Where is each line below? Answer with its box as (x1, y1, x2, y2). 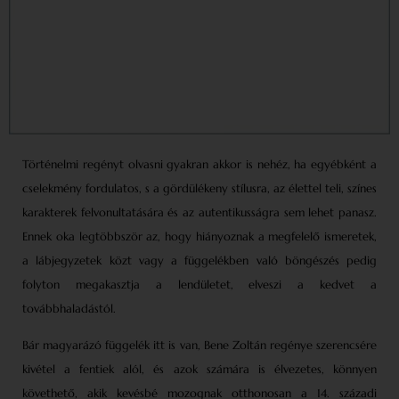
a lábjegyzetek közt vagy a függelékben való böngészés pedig (22, 253, 377, 269)
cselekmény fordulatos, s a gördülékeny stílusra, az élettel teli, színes (22, 181, 377, 197)
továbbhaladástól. (22, 301, 116, 317)
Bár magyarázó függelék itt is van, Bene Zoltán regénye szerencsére (22, 338, 377, 354)
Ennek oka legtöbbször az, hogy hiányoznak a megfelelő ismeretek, (22, 229, 377, 245)
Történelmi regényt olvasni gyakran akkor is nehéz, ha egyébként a (22, 157, 377, 173)
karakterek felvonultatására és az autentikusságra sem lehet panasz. (22, 205, 377, 221)
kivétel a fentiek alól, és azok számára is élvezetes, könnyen (22, 362, 377, 378)
